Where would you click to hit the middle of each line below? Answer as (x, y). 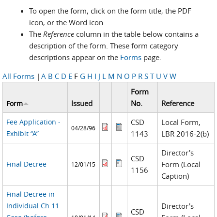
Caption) (175, 176)
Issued (82, 103)
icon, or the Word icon (66, 22)
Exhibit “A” (22, 133)
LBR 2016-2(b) (185, 134)
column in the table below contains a (137, 34)
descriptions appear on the (75, 57)
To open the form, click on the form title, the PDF (110, 11)
